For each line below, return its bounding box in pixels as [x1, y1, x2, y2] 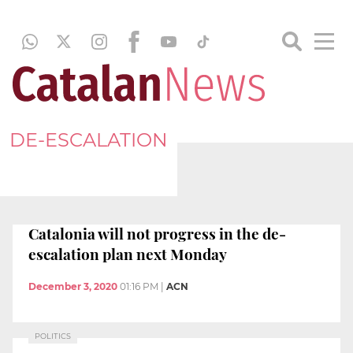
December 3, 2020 [28, 281, 117, 293]
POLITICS [35, 332, 71, 341]
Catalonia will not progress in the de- [28, 222, 286, 243]
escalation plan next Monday [28, 243, 227, 264]
